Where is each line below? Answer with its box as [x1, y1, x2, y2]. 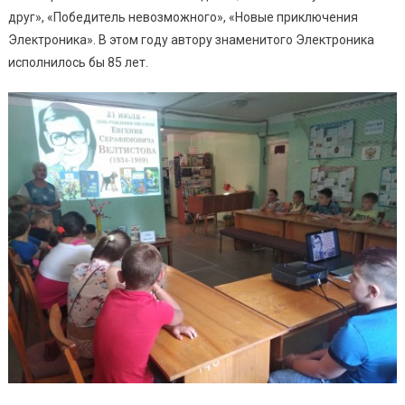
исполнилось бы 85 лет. [7, 54, 148, 70]
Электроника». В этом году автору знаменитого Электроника [7, 32, 374, 47]
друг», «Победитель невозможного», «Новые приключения [7, 9, 358, 24]
